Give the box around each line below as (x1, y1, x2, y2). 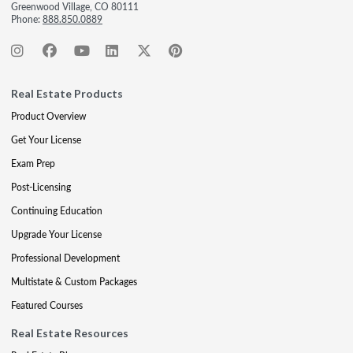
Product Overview (11, 110, 86, 123)
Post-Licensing (11, 180, 71, 194)
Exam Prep (11, 157, 55, 170)
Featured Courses (11, 299, 83, 312)
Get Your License (11, 133, 81, 147)
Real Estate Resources (11, 326, 128, 340)
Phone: (11, 13, 43, 26)
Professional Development (11, 251, 120, 265)
